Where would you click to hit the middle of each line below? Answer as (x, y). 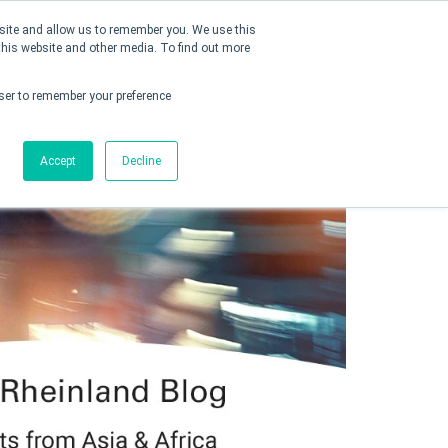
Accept (58, 161)
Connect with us (136, 80)
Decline (141, 161)
